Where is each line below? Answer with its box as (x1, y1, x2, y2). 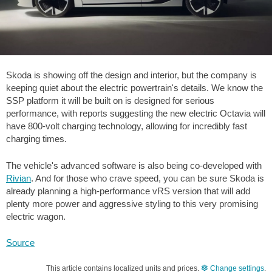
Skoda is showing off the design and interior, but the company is (6, 70, 257, 81)
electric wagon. (6, 211, 66, 222)
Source (6, 237, 35, 248)
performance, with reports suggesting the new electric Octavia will (6, 108, 265, 119)
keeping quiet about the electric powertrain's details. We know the (6, 83, 263, 93)
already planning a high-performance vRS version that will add (6, 185, 250, 196)
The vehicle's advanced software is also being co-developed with (6, 160, 262, 171)
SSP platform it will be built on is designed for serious (6, 95, 214, 106)
